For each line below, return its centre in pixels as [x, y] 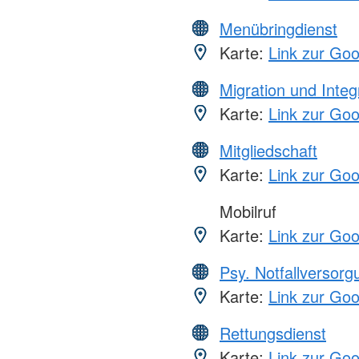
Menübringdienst [278, 29]
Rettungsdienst [273, 333]
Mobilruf [246, 212]
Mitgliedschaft [268, 151]
